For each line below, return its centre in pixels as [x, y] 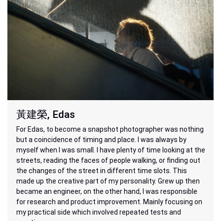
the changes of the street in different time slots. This [101, 171]
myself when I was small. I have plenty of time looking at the [110, 150]
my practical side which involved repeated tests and [98, 212]
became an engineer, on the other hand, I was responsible [107, 192]
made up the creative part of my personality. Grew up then [108, 181]
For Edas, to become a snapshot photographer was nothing [110, 129]
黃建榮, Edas [45, 115]
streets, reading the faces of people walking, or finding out [108, 161]
